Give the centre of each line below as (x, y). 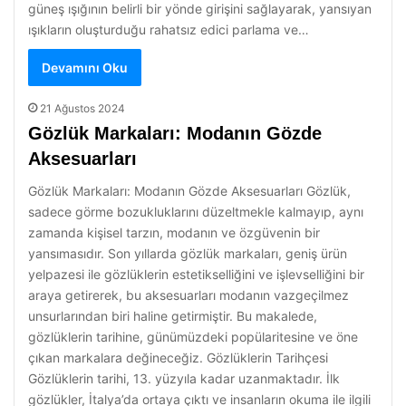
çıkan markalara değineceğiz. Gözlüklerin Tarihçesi (178, 358)
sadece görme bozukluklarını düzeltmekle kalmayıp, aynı (196, 212)
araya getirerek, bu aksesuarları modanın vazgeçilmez (188, 295)
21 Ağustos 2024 (82, 108)
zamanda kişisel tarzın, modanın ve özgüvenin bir (174, 232)
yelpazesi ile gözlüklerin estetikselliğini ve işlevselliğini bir (196, 274)
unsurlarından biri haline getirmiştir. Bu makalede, (173, 316)
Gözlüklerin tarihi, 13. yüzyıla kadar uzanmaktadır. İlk (184, 378)
